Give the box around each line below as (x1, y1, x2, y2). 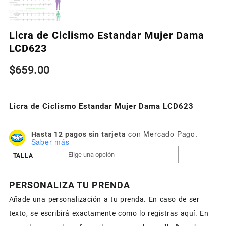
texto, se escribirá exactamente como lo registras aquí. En (9, 209, 209, 218)
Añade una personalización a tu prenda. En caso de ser (9, 195, 200, 204)
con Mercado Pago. (126, 128, 198, 139)
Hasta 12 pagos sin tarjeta (31, 130, 126, 138)
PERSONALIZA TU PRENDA (9, 180, 130, 191)
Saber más (31, 136, 70, 147)
